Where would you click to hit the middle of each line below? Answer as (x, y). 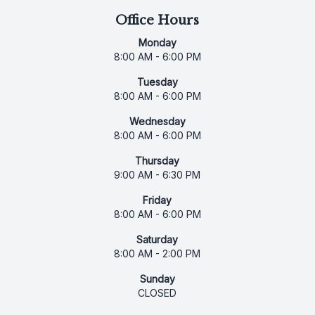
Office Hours (157, 21)
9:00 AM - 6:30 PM (157, 175)
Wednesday (157, 122)
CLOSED (157, 293)
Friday (157, 200)
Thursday (157, 161)
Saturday (157, 240)
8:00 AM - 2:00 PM (157, 254)
